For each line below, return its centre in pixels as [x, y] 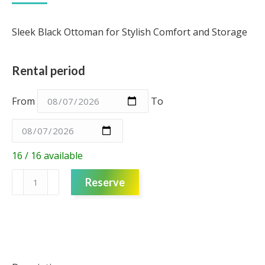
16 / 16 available [47, 155]
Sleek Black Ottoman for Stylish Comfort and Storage [130, 32]
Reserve [105, 182]
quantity [30, 205]
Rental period [49, 70]
